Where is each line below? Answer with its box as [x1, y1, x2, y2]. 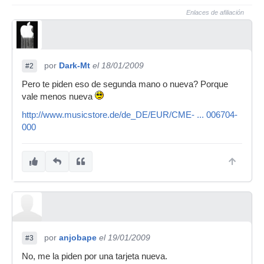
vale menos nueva [22, 92, 95, 101]
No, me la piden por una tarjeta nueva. [22, 252, 167, 261]
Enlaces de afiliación [186, 9, 244, 16]
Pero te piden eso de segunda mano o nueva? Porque [22, 80, 228, 89]
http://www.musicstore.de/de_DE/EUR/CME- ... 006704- [22, 110, 237, 120]
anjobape [59, 233, 97, 242]
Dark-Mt [59, 61, 90, 70]
